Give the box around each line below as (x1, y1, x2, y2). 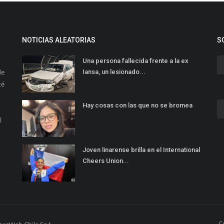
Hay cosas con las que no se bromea (82, 101, 192, 109)
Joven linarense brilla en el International (82, 146, 200, 154)
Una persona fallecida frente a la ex (82, 57, 188, 65)
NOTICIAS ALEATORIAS (22, 36, 95, 44)
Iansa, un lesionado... (82, 68, 145, 76)
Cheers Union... (82, 157, 129, 165)
